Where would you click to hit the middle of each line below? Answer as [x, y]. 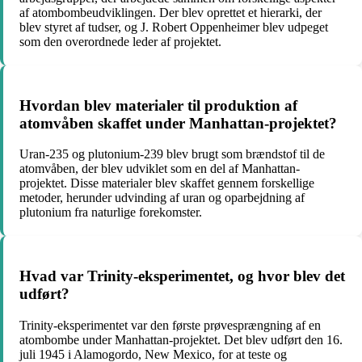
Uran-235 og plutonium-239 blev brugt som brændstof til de [172, 154]
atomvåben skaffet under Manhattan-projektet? [178, 123]
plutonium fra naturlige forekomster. [111, 213]
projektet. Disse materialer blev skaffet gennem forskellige [167, 183]
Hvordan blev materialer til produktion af [158, 105]
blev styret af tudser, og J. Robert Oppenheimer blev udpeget [174, 27]
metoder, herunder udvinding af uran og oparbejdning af [162, 198]
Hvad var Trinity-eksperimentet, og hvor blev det [182, 276]
